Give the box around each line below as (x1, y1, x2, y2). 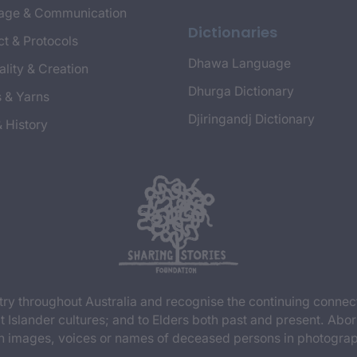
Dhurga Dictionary (188, 83, 294, 99)
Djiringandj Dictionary (188, 111, 315, 127)
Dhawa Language (188, 55, 291, 71)
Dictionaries (188, 22, 277, 42)
